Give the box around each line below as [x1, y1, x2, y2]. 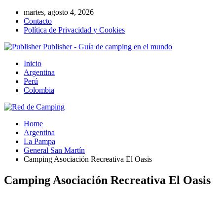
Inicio [24, 59, 41, 68]
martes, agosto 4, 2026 [24, 8, 94, 16]
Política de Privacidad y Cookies [24, 26, 125, 34]
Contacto [24, 17, 52, 25]
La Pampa [24, 137, 55, 146]
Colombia [24, 86, 54, 94]
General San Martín [24, 146, 85, 154]
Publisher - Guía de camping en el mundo [43, 42, 172, 51]
